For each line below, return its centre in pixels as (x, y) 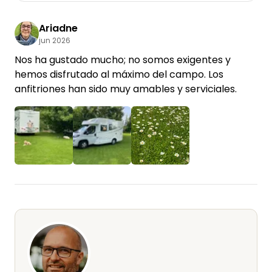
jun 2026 (55, 41)
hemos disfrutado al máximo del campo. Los (119, 75)
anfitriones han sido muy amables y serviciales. (126, 89)
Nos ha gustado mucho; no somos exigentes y (123, 60)
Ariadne (58, 29)
